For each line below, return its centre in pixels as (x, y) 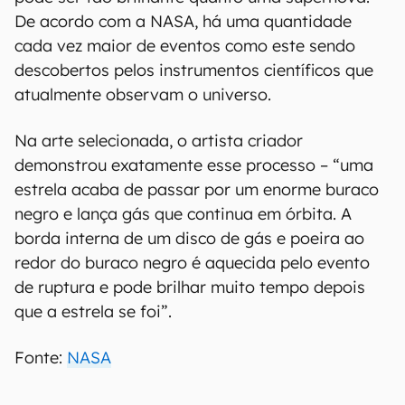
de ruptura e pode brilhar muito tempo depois (190, 287)
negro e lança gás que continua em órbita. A (183, 214)
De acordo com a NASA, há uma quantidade (183, 21)
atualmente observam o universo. (143, 94)
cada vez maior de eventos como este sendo (185, 46)
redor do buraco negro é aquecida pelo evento (192, 263)
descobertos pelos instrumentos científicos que (194, 70)
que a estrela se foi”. (93, 311)
